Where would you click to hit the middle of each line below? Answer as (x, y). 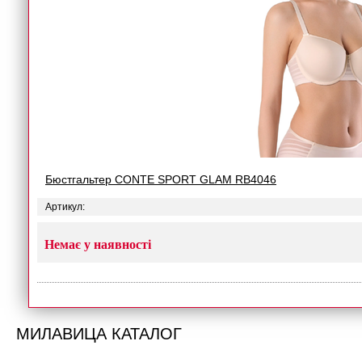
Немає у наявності (98, 244)
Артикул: (65, 207)
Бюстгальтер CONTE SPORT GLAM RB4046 (161, 179)
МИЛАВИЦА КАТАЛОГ (99, 333)
